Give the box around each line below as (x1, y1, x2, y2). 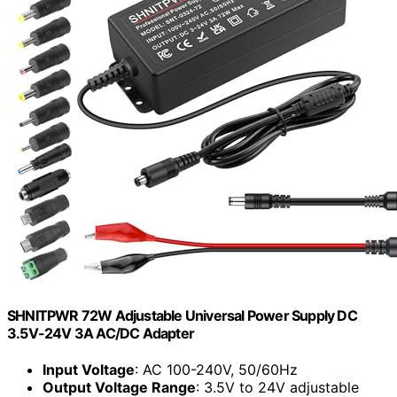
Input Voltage (43, 361, 135, 379)
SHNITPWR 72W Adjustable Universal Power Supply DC (7, 307, 357, 325)
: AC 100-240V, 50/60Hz (135, 361, 298, 379)
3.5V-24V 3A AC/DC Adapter (7, 324, 194, 343)
